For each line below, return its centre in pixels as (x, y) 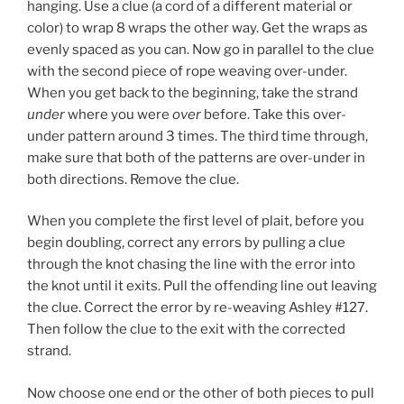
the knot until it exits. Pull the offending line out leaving (202, 286)
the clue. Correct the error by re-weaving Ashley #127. (197, 308)
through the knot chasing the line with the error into (191, 264)
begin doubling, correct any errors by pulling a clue (186, 243)
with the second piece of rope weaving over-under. (187, 71)
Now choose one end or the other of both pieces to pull (201, 393)
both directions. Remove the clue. (133, 179)
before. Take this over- (274, 114)
